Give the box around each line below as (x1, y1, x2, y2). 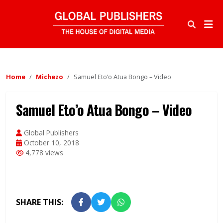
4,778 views (23, 148, 63, 158)
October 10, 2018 (22, 138, 79, 148)
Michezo (36, 72, 63, 82)
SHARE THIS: (16, 197, 63, 208)
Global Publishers (22, 128, 79, 138)
